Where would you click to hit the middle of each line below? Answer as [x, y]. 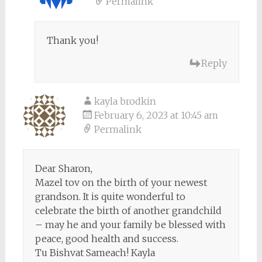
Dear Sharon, [63, 168]
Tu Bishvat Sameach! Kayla [95, 252]
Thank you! [72, 40]
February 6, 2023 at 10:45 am [156, 115]
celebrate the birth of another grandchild [128, 210]
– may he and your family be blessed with [130, 224]
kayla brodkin [125, 101]
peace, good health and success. [106, 238]
